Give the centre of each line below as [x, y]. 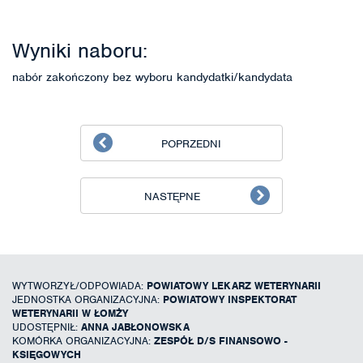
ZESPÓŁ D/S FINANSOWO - [221, 340]
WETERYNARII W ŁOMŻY [70, 313]
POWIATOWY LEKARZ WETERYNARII [234, 285]
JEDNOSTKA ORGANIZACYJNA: [88, 299]
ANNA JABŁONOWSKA [135, 327]
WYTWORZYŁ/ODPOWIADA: [79, 285]
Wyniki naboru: [80, 50]
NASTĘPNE [172, 196]
